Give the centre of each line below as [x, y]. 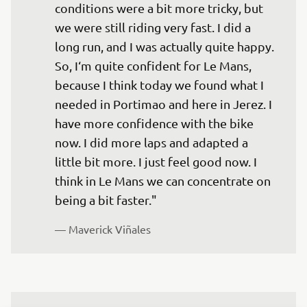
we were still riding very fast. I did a [154, 27]
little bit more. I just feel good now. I [157, 161]
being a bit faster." [106, 200]
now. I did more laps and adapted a [153, 142]
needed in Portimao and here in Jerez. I [165, 104]
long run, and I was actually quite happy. [166, 46]
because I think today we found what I [161, 85]
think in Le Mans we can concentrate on [164, 181]
